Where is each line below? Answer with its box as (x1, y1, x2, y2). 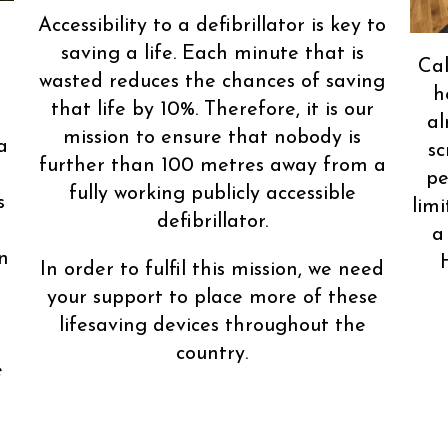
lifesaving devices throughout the (58, 316, 366, 337)
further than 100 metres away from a (38, 156, 386, 177)
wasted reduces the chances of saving (39, 72, 385, 93)
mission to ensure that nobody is (63, 128, 361, 149)
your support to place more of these (46, 288, 378, 309)
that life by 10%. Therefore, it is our (50, 100, 374, 121)
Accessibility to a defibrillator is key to (38, 16, 386, 37)
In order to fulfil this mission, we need (40, 260, 384, 281)
